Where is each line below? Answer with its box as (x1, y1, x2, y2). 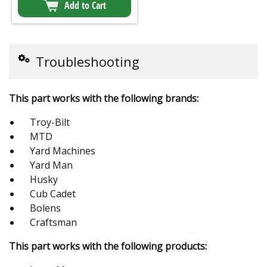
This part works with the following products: (9, 240, 207, 253)
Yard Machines (30, 144, 95, 158)
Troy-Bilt (30, 116, 70, 129)
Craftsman (30, 216, 77, 229)
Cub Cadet (30, 187, 76, 201)
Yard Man (30, 159, 73, 172)
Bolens (30, 201, 61, 215)
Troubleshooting (36, 52, 139, 71)
